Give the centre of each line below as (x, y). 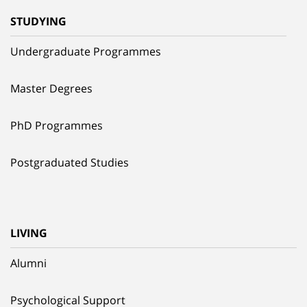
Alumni (28, 263)
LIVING (29, 233)
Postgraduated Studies (70, 162)
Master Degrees (51, 88)
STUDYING (38, 21)
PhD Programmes (57, 125)
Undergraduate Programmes (86, 51)
